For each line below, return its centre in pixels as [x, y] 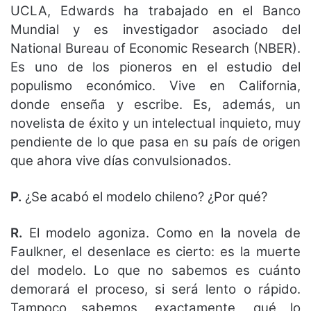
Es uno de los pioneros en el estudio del [155, 67]
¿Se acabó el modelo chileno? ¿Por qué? [144, 197]
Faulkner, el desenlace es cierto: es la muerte [155, 252]
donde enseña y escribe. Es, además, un [155, 105]
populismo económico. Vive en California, [155, 86]
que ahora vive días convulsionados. [121, 161]
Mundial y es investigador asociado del [155, 30]
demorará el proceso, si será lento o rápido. [155, 289]
